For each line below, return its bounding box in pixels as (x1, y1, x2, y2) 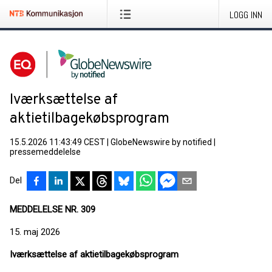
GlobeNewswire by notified (110, 137, 212, 147)
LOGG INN (229, 8, 262, 21)
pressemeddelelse (10, 147, 81, 157)
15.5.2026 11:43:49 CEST (10, 137, 105, 147)
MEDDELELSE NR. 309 (10, 204, 95, 215)
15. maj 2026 (10, 226, 60, 237)
